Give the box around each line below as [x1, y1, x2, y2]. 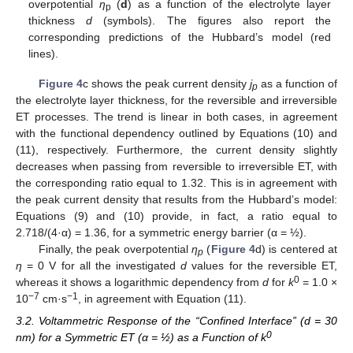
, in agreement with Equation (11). [78, 292, 247, 306]
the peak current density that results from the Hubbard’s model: [16, 193, 337, 206]
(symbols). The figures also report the [92, 13, 331, 27]
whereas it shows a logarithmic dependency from [16, 276, 262, 289]
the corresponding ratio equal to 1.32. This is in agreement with [16, 176, 337, 190]
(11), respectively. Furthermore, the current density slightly [16, 143, 337, 157]
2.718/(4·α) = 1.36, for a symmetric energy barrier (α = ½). [16, 226, 307, 240]
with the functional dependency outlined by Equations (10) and [16, 127, 337, 140]
